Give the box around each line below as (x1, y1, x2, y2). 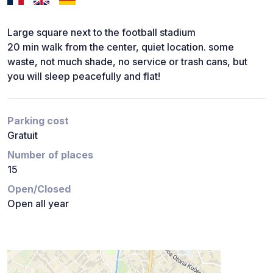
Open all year (7, 197, 69, 210)
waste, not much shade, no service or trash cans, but (7, 55, 247, 68)
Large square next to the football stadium (7, 26, 196, 38)
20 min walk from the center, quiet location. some (7, 40, 234, 53)
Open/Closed (7, 182, 71, 195)
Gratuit (7, 129, 38, 141)
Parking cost (7, 114, 69, 127)
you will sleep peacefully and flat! (7, 69, 160, 82)
